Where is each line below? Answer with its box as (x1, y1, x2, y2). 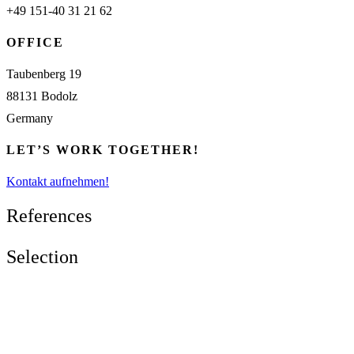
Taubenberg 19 (6, 67, 81, 81)
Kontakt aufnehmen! (6, 175, 109, 188)
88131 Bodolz (6, 89, 77, 103)
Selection (6, 246, 78, 267)
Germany (6, 111, 53, 125)
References (6, 205, 92, 226)
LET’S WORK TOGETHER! (6, 143, 199, 156)
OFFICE (6, 36, 64, 49)
